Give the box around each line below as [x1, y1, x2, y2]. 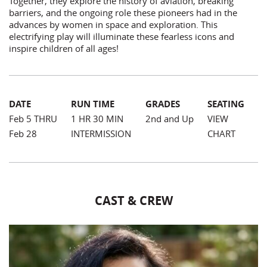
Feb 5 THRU [9, 113, 57, 125]
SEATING [207, 98, 244, 110]
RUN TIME [71, 98, 115, 110]
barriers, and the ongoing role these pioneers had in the [9, 7, 237, 18]
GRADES [145, 98, 180, 110]
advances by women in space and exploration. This [9, 18, 218, 30]
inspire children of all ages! [9, 42, 119, 54]
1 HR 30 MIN [71, 113, 124, 125]
